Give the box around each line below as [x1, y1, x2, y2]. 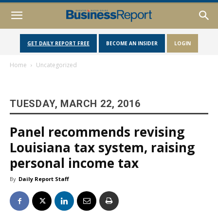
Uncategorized [36, 61, 77, 69]
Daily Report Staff [18, 175, 69, 182]
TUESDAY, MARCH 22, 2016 [10, 98, 141, 109]
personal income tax [10, 154, 139, 172]
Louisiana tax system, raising [10, 139, 195, 156]
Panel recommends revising [10, 123, 184, 141]
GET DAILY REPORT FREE [27, 40, 90, 47]
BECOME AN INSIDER [106, 40, 158, 47]
